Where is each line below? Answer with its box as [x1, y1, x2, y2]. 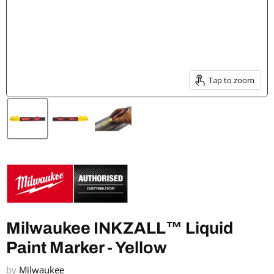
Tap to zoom [208, 74, 254, 86]
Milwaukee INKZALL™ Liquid [6, 219, 233, 238]
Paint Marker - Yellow [6, 239, 167, 257]
